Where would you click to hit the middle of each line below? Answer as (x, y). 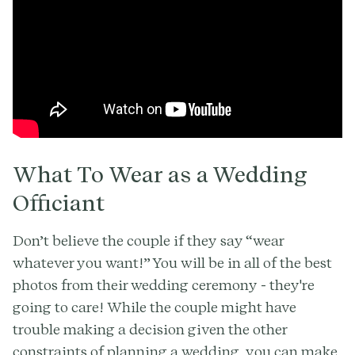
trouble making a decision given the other (150, 329)
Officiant (59, 202)
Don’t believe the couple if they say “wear (148, 240)
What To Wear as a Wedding (160, 174)
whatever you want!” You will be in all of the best (172, 262)
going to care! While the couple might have (155, 307)
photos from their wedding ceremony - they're (164, 284)
